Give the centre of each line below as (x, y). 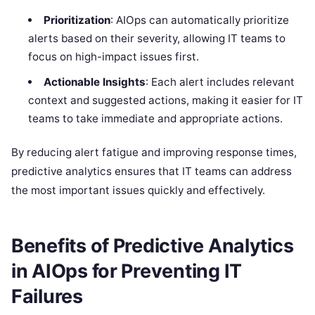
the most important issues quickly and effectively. (138, 190)
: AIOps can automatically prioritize (199, 20)
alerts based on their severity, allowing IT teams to (157, 38)
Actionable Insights (94, 82)
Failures (47, 297)
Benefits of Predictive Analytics (153, 246)
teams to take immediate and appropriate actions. (156, 118)
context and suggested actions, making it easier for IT (166, 100)
